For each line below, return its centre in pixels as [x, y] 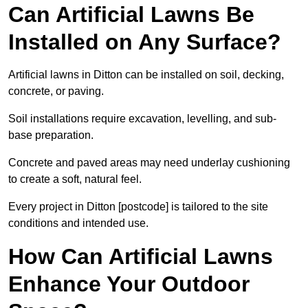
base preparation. [51, 135]
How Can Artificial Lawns [141, 257]
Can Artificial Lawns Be [131, 15]
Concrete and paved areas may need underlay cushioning [149, 163]
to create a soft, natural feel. [75, 179]
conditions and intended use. [78, 223]
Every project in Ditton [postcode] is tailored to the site [138, 207]
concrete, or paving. [56, 91]
